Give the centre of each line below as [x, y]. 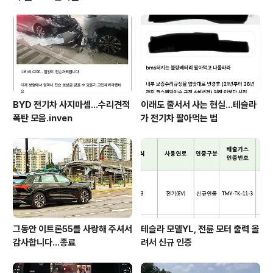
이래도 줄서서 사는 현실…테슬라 [199, 105]
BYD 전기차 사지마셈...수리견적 [71, 105]
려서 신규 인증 [166, 242]
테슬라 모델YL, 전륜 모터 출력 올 [200, 229]
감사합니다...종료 [44, 242]
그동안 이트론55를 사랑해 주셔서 [73, 229]
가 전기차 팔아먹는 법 [179, 119]
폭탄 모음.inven [43, 119]
